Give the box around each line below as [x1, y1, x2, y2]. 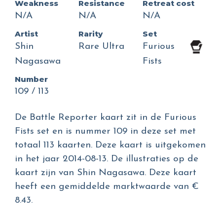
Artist [15, 29, 38, 39]
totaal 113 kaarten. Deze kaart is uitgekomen [15, 141, 206, 150]
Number [15, 74, 48, 84]
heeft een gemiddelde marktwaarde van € [15, 182, 199, 192]
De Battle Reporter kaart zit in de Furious [15, 113, 196, 123]
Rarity [78, 29, 103, 39]
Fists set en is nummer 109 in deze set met [15, 127, 196, 137]
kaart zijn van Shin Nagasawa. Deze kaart [15, 168, 196, 178]
